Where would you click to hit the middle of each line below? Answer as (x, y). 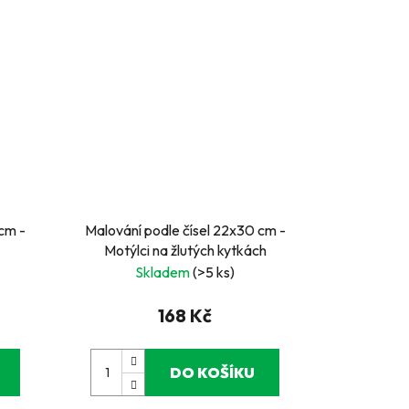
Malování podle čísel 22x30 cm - (185, 230)
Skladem (164, 272)
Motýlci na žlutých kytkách (185, 250)
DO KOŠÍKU (213, 372)
